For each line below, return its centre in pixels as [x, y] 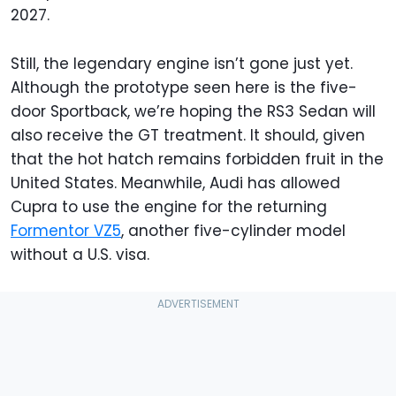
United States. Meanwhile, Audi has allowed [175, 183]
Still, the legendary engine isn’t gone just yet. [182, 63]
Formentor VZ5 [66, 230]
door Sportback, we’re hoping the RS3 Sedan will [193, 111]
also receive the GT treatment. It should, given [188, 135]
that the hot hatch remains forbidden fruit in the [197, 159]
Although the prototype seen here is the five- [184, 87]
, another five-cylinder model [233, 230]
